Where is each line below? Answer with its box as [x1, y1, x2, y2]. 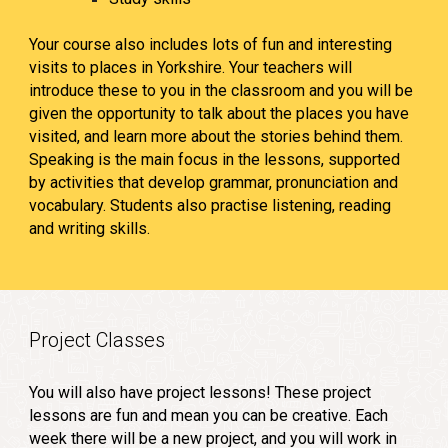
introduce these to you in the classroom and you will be [29, 81, 414, 100]
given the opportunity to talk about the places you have [29, 104, 410, 123]
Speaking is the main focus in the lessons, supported [29, 150, 401, 169]
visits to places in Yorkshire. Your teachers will [29, 58, 353, 77]
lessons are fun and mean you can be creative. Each [29, 406, 389, 425]
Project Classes [29, 328, 166, 352]
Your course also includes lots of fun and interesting [29, 35, 393, 54]
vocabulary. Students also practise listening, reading [29, 196, 392, 215]
